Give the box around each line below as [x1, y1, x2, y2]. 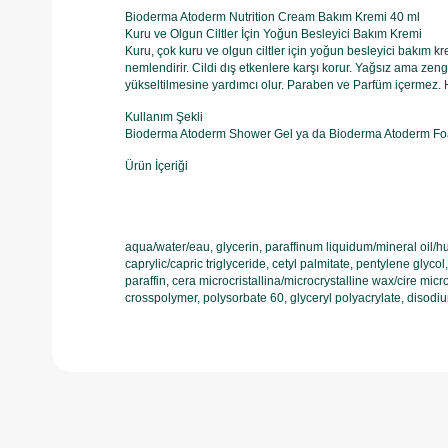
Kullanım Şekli [125, 110, 203, 124]
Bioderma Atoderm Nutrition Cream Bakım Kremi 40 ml [125, 10, 420, 24]
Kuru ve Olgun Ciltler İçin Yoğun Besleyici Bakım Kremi [125, 27, 422, 41]
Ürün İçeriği [125, 159, 188, 173]
